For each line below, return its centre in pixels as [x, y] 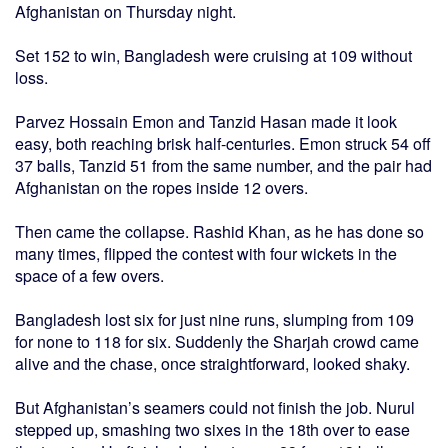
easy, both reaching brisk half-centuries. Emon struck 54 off [223, 144]
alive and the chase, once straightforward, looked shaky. [212, 364]
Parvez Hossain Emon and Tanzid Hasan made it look [206, 122]
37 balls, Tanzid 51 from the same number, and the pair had [223, 166]
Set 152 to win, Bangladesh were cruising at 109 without [213, 56]
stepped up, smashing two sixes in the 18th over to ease [212, 430]
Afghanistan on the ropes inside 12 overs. [161, 188]
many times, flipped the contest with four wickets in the [206, 254]
